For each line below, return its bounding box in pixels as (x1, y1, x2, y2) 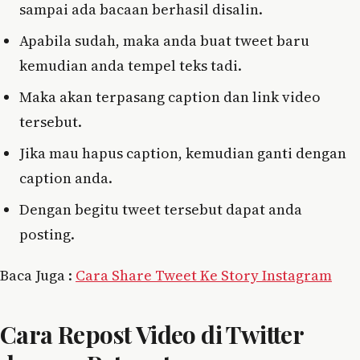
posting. (19, 223, 75, 244)
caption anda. (19, 167, 112, 188)
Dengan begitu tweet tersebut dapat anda (19, 198, 302, 219)
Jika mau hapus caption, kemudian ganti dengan (19, 142, 346, 163)
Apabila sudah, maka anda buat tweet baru (19, 30, 309, 51)
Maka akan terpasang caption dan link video (19, 86, 321, 107)
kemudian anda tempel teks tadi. (19, 55, 242, 76)
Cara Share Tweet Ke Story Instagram (76, 264, 332, 285)
